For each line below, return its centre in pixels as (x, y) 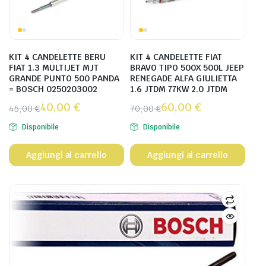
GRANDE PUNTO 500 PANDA (64, 78)
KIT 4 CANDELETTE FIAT (176, 57)
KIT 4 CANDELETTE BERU (57, 57)
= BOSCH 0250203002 (53, 89)
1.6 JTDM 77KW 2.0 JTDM (179, 89)
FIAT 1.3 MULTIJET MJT (54, 68)
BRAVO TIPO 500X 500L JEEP (187, 68)
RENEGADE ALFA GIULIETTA (183, 78)
